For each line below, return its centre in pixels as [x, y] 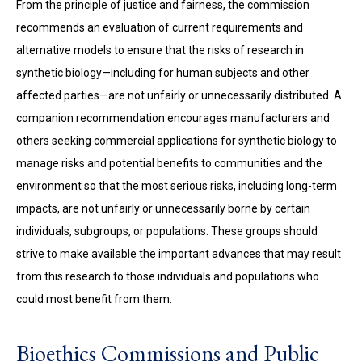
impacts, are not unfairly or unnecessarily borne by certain [163, 208]
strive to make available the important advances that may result [179, 254]
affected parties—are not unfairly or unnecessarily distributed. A [179, 95]
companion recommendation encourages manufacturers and [173, 118]
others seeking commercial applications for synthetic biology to [177, 141]
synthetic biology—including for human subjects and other [163, 73]
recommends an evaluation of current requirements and [160, 27]
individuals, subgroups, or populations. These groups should [167, 231]
